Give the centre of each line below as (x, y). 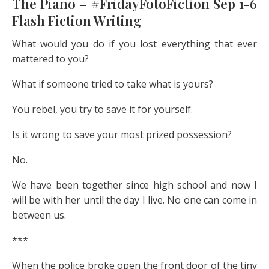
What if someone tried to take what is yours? (113, 84)
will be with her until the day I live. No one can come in (134, 200)
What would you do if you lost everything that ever (134, 44)
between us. (39, 215)
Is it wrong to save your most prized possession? (122, 134)
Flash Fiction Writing (77, 20)
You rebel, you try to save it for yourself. (102, 109)
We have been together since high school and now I (134, 185)
